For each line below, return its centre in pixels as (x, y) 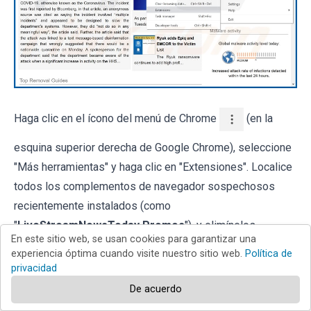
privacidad (34, 268)
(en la (258, 119)
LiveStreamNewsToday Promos (101, 226)
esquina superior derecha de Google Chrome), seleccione (153, 148)
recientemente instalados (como (92, 206)
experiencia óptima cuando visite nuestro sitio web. (128, 254)
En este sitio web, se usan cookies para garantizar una (134, 239)
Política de (269, 254)
